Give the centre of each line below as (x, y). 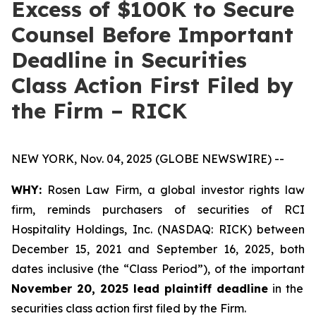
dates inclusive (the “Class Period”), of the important (158, 269)
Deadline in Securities (129, 60)
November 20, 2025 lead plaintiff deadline (140, 288)
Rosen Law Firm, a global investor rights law (173, 190)
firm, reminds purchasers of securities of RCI (158, 209)
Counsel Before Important (152, 35)
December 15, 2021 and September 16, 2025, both (158, 249)
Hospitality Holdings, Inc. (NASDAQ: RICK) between (158, 229)
